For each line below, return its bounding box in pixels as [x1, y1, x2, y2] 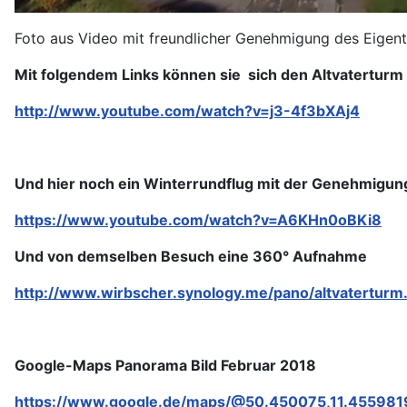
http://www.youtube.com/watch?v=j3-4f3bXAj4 [15, 102, 360, 121]
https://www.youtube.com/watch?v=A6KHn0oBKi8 [15, 211, 382, 230]
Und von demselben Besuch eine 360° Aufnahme [15, 247, 367, 266]
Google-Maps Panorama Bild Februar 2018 [15, 356, 316, 375]
